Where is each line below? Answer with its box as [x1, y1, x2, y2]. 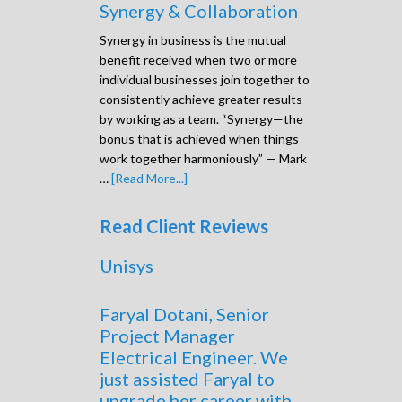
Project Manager [100, 324, 235, 346]
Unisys [100, 254, 153, 276]
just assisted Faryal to [100, 367, 275, 389]
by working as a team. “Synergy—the [100, 110, 303, 127]
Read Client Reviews [100, 214, 268, 237]
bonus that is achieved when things [100, 130, 299, 146]
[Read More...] [111, 170, 188, 186]
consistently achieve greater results [100, 91, 302, 107]
